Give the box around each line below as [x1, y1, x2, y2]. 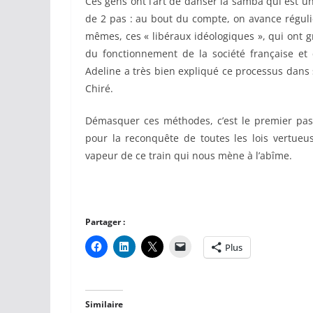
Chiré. [85, 82, 113, 96]
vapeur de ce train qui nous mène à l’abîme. [85, 149, 292, 163]
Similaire [85, 298, 123, 311]
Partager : [85, 216, 125, 228]
